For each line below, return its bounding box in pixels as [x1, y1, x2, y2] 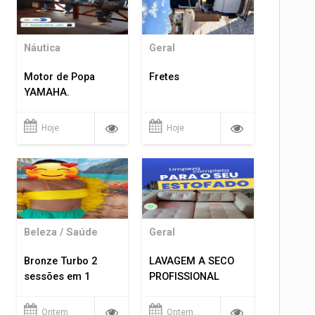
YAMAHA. [23, 86, 70, 99]
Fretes [149, 71, 180, 84]
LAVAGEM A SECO [149, 255, 235, 267]
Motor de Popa [23, 71, 95, 84]
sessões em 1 [23, 271, 90, 283]
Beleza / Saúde [23, 226, 98, 238]
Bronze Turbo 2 [23, 255, 97, 267]
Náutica [23, 42, 60, 55]
